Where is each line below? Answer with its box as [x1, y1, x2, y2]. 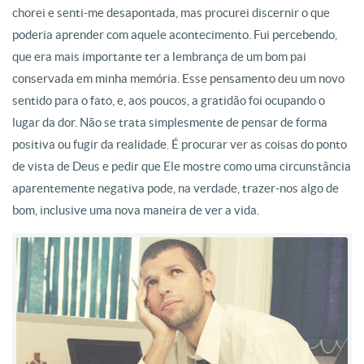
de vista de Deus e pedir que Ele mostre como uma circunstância [12, 159, 351, 173]
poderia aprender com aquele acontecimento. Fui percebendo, [12, 28, 337, 41]
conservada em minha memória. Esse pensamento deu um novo [12, 71, 344, 85]
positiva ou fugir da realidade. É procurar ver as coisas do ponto [12, 137, 347, 151]
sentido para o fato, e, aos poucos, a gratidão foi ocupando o [12, 93, 325, 107]
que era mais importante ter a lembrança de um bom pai [12, 50, 306, 63]
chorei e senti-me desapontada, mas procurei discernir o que [12, 6, 330, 19]
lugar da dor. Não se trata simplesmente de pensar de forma [12, 115, 327, 129]
